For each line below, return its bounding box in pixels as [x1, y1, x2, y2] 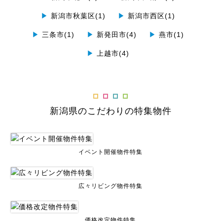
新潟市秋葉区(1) [48, 12, 106, 20]
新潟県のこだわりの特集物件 [49, 106, 172, 116]
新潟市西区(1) [125, 12, 175, 20]
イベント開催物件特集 [78, 148, 143, 155]
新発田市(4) [94, 31, 137, 38]
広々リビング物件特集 [78, 183, 143, 189]
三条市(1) [39, 31, 74, 38]
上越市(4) [94, 49, 129, 57]
